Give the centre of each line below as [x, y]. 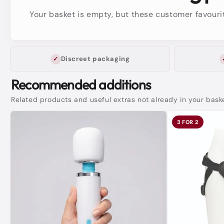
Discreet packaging [95, 59]
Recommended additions [81, 85]
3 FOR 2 [187, 122]
